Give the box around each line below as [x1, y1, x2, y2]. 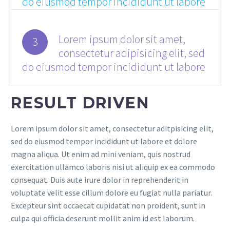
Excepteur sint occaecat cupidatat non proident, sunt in [11, 200, 205, 211]
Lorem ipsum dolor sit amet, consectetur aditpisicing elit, [11, 123, 214, 134]
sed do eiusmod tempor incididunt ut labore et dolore [11, 136, 197, 147]
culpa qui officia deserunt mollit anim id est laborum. [11, 213, 195, 224]
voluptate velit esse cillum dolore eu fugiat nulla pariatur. [11, 187, 212, 198]
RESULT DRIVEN [11, 93, 149, 112]
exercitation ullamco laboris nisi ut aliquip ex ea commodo [11, 162, 215, 172]
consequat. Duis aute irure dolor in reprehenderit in [11, 175, 188, 185]
